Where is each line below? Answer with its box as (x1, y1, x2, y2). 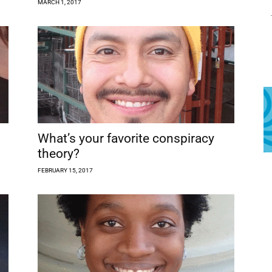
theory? (38, 146, 80, 161)
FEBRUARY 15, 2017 (38, 166, 93, 174)
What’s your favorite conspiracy (38, 131, 214, 146)
